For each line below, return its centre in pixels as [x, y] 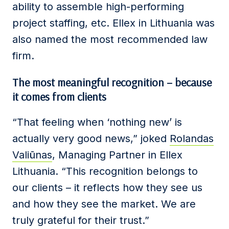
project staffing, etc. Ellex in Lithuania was [113, 23]
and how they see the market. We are [104, 204]
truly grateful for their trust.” [81, 220]
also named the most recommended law [110, 39]
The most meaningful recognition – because [112, 82]
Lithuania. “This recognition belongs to [105, 171]
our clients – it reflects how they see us [107, 188]
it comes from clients [59, 97]
